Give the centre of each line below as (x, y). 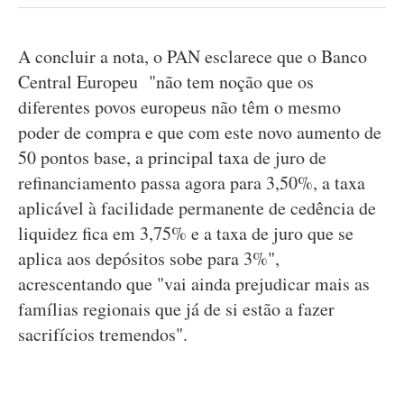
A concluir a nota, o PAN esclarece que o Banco (193, 56)
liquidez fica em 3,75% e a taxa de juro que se (186, 233)
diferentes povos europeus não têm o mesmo (179, 107)
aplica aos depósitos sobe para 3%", (149, 258)
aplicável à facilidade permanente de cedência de (197, 208)
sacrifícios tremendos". (103, 334)
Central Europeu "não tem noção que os (166, 82)
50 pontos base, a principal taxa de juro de (172, 157)
